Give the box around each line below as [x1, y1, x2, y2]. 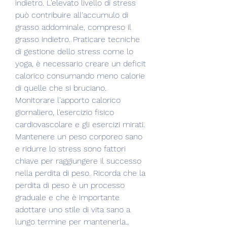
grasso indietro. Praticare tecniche [15, 34, 140, 44]
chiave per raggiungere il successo [15, 156, 141, 166]
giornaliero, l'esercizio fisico [15, 107, 114, 117]
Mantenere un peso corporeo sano [15, 131, 142, 141]
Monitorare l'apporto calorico [15, 95, 121, 105]
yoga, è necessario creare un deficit [15, 58, 146, 68]
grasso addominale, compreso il [15, 22, 131, 32]
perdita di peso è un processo [15, 180, 125, 190]
